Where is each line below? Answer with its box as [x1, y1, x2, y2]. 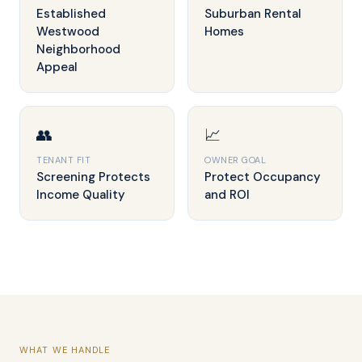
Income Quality [36, 187, 125, 203]
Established [36, 6, 106, 22]
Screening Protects [36, 169, 150, 185]
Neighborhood [36, 41, 120, 57]
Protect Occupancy [204, 169, 321, 185]
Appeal [36, 59, 78, 75]
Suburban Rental [204, 6, 301, 22]
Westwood [36, 23, 99, 40]
